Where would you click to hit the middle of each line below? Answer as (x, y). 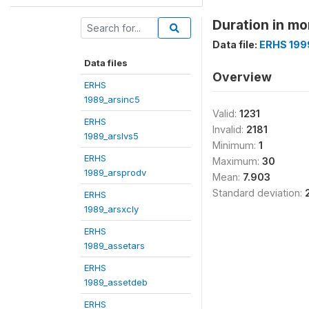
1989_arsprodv (115, 172)
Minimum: (236, 145)
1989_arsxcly (111, 209)
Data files (106, 62)
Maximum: (237, 161)
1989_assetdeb (116, 282)
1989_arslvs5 (111, 136)
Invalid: (229, 129)
